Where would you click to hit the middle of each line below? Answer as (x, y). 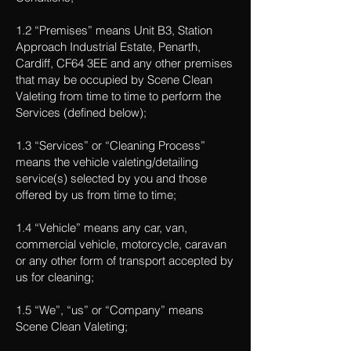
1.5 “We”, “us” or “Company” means (110, 310)
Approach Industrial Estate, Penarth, (108, 47)
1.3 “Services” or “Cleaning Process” (110, 145)
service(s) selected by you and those (111, 178)
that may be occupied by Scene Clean (114, 80)
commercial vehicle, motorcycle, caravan (121, 244)
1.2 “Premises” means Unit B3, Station (114, 30)
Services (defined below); (81, 112)
